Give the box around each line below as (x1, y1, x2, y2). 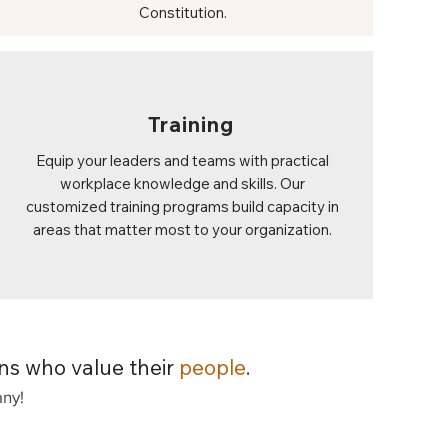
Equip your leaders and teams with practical (36, 151, 329, 170)
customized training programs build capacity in (26, 197, 339, 216)
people (179, 354, 246, 380)
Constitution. (138, 3, 227, 22)
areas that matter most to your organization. (33, 220, 332, 239)
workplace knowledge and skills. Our (60, 174, 305, 193)
